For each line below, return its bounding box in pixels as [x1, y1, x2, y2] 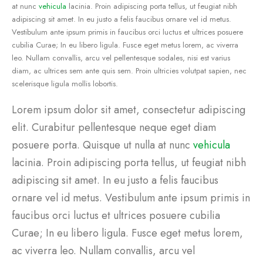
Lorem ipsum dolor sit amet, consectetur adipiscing [12, 102, 245, 118]
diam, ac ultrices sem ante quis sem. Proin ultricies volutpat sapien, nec [12, 65, 247, 76]
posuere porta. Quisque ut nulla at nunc [12, 137, 193, 153]
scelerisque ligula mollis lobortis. [12, 77, 118, 89]
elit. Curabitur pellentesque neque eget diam [12, 120, 216, 136]
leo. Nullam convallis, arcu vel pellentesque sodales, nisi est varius [12, 52, 230, 63]
